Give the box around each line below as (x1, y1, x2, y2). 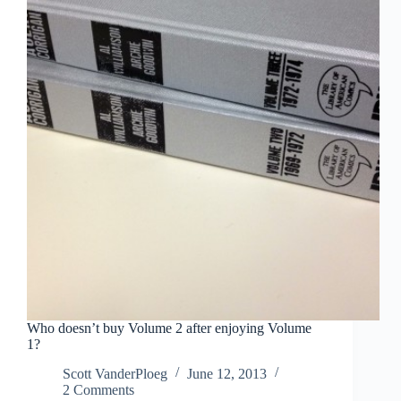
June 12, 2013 (187, 366, 267, 382)
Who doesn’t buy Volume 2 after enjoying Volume (27, 320, 311, 337)
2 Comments (63, 382, 134, 398)
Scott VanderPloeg (63, 366, 167, 382)
